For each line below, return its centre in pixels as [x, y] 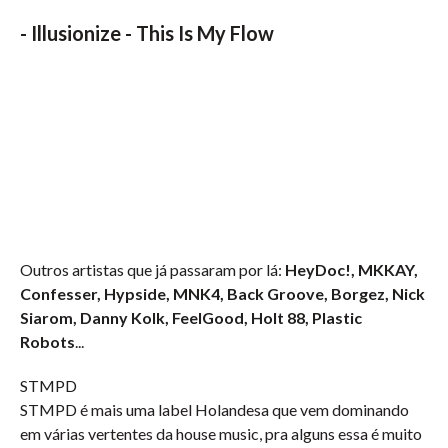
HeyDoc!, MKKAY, [351, 269]
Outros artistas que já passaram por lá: [152, 269]
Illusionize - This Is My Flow [152, 33]
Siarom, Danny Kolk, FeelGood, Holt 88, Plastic [191, 317]
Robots [47, 341]
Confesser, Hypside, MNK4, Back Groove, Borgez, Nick [222, 293]
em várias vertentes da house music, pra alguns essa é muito [221, 433]
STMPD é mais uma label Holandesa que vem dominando [214, 409]
